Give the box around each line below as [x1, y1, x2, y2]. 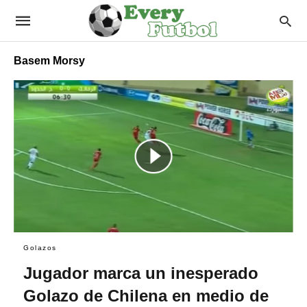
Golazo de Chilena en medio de [23, 286, 269, 305]
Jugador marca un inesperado [23, 263, 258, 282]
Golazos [23, 243, 57, 251]
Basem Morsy [14, 55, 85, 66]
